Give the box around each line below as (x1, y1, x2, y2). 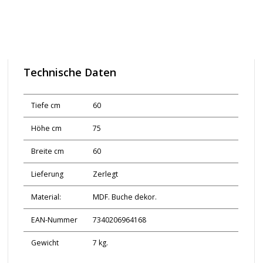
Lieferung (31, 169, 63, 180)
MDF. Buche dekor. (92, 192, 157, 203)
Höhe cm (31, 123, 62, 134)
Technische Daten (23, 65, 116, 80)
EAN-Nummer (31, 215, 77, 225)
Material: (31, 192, 61, 203)
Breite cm (31, 146, 64, 157)
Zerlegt (92, 169, 118, 180)
